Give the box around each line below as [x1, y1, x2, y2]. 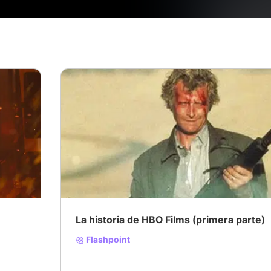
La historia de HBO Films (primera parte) [76, 213, 265, 226]
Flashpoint [84, 233, 130, 244]
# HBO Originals [106, 148, 169, 158]
